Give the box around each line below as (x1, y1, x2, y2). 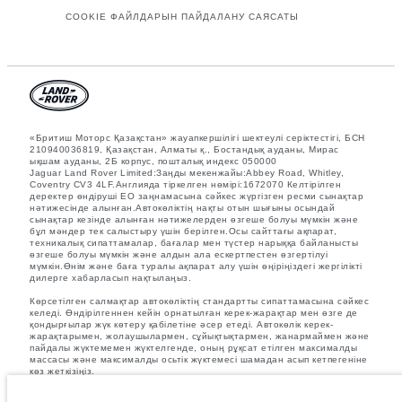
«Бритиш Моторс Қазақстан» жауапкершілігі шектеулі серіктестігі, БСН (30, 132, 365, 143)
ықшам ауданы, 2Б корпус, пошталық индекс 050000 (30, 155, 277, 166)
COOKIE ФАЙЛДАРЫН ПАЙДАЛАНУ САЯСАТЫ (66, 11, 299, 22)
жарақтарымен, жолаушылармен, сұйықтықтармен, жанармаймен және (30, 330, 370, 341)
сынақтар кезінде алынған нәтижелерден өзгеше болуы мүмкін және (30, 214, 358, 224)
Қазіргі (318, 389, 353, 399)
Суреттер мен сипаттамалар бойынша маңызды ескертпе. (30, 389, 319, 399)
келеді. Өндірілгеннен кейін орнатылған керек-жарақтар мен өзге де (30, 307, 358, 318)
